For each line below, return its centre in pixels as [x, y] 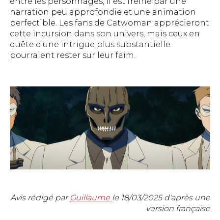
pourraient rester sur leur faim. [73, 55]
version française [178, 209]
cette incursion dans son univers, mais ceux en [105, 34]
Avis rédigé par [40, 198]
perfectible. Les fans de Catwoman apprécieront [110, 23]
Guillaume [91, 198]
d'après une [186, 198]
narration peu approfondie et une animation [103, 12]
